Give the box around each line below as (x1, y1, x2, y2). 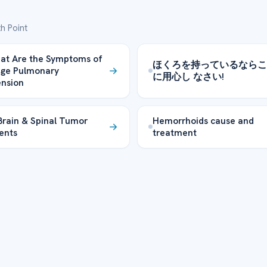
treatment (153, 126, 197, 139)
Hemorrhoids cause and (153, 114, 254, 127)
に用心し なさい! (153, 70, 224, 83)
